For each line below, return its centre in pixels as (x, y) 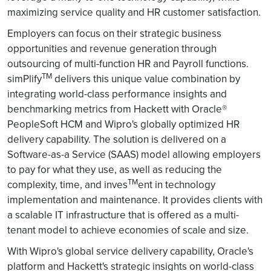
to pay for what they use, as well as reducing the (115, 169)
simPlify (24, 79)
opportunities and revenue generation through (112, 48)
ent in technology (177, 184)
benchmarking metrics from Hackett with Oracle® (117, 109)
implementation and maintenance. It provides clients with (135, 200)
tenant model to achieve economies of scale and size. (128, 230)
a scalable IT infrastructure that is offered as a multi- (123, 215)
